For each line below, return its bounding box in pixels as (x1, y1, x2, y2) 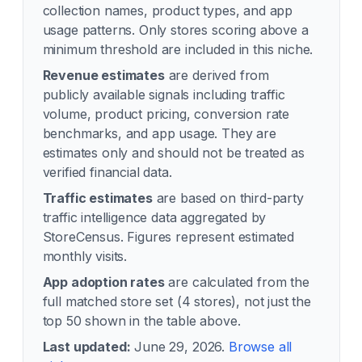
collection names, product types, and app (42, 2, 293, 19)
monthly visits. (42, 248, 128, 264)
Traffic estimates (42, 190, 153, 206)
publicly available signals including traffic (42, 86, 285, 103)
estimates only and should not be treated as (42, 145, 305, 161)
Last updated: (42, 339, 131, 355)
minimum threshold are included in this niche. (42, 41, 314, 57)
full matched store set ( (42, 293, 182, 309)
